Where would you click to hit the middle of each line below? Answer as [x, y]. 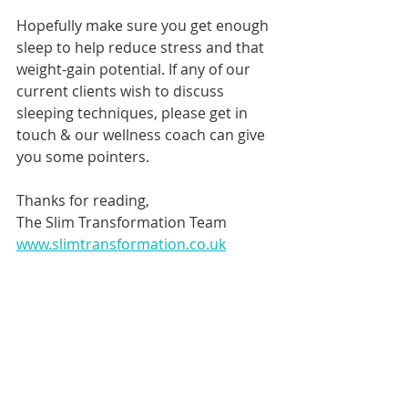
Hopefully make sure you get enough [144, 26]
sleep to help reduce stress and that [142, 48]
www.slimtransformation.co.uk [121, 245]
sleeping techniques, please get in [134, 113]
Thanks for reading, [83, 201]
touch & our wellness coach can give [143, 135]
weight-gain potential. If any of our [135, 70]
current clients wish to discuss [122, 92]
